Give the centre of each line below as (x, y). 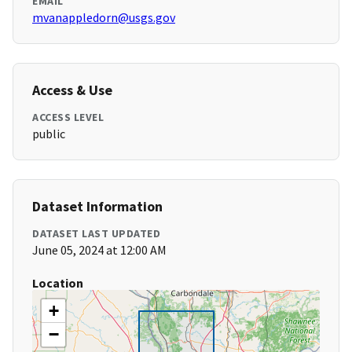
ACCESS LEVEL (68, 117)
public (49, 134)
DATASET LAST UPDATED (96, 234)
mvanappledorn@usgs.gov (104, 18)
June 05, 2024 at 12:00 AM (99, 250)
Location (58, 283)
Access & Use (72, 90)
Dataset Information (97, 207)
